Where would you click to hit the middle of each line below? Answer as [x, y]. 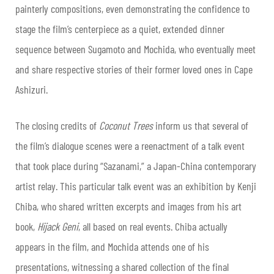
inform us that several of [202, 125]
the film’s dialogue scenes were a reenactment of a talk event [130, 146]
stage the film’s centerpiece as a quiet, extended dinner [120, 29]
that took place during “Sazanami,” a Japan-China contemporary [136, 166]
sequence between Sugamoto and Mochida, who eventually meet [135, 49]
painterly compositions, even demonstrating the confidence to [132, 9]
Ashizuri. [31, 89]
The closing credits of [57, 125]
